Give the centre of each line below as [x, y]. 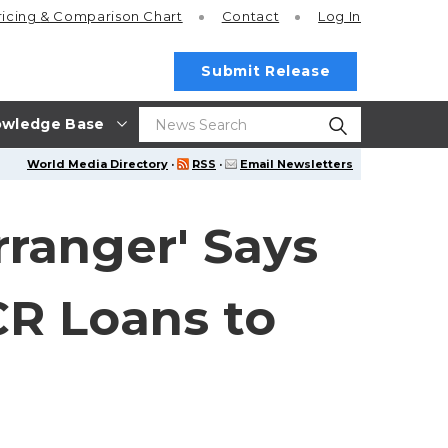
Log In [339, 16]
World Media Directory [97, 164]
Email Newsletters [296, 164]
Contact [250, 16]
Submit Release [266, 71]
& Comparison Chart [111, 16]
